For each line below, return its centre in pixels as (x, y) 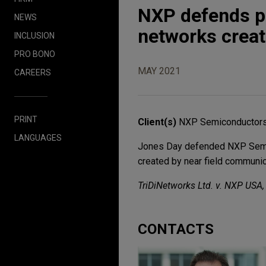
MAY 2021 (159, 71)
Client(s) (158, 122)
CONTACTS (176, 229)
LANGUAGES (38, 137)
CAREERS (33, 72)
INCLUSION (34, 35)
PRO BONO (35, 54)
